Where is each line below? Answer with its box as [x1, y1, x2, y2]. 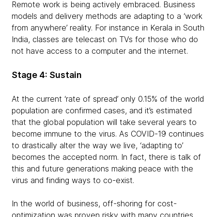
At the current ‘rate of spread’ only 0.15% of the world [12, 94, 204, 104]
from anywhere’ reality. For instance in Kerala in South [12, 23, 204, 32]
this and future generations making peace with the [12, 164, 193, 173]
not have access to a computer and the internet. [12, 46, 188, 56]
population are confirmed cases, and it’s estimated [12, 106, 192, 115]
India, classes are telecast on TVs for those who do [12, 34, 198, 44]
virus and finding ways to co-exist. [12, 175, 137, 185]
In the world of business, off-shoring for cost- [12, 199, 177, 208]
